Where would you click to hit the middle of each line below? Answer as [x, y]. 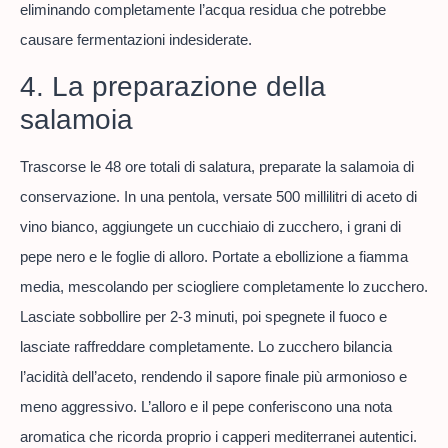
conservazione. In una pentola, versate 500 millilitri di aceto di [218, 196]
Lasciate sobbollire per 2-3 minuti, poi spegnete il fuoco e [203, 316]
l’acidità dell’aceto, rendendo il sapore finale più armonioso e [213, 376]
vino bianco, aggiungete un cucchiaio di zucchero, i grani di [210, 226]
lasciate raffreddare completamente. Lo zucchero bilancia [206, 346]
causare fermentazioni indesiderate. [136, 40]
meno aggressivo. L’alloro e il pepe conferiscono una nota [206, 406]
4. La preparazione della [173, 86]
